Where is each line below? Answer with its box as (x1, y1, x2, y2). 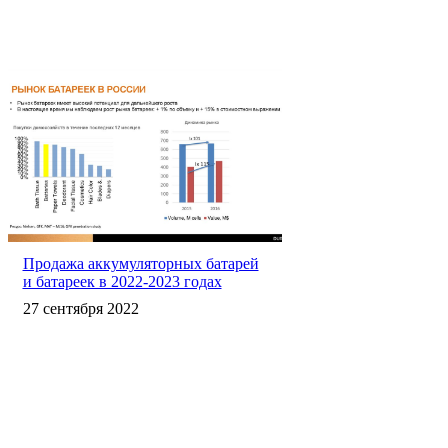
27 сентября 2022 (22, 299, 139, 317)
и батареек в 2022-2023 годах (22, 272, 222, 290)
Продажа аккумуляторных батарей (22, 254, 259, 272)
